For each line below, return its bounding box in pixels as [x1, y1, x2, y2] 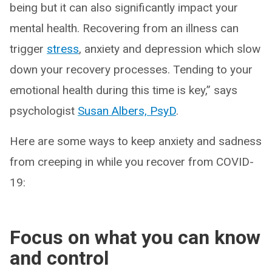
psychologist [10, 104, 78, 118]
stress [47, 42, 79, 56]
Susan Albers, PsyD [78, 104, 176, 118]
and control [10, 246, 109, 270]
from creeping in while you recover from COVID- [10, 155, 254, 169]
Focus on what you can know [10, 226, 260, 250]
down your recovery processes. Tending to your [10, 63, 253, 77]
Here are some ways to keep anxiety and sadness [10, 134, 262, 149]
